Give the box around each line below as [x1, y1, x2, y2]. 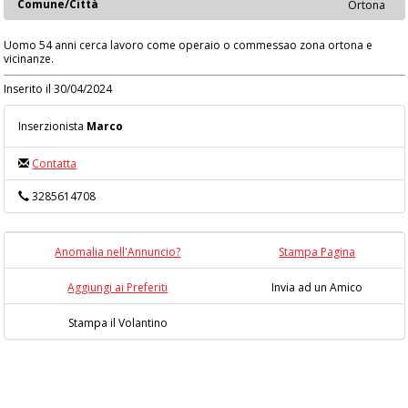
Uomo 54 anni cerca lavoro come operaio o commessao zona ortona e [4, 37, 373, 53]
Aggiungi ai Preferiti [67, 280, 168, 295]
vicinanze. [4, 51, 55, 66]
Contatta [32, 156, 77, 171]
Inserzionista [18, 118, 87, 134]
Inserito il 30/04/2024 [4, 81, 113, 97]
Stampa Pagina [279, 244, 356, 260]
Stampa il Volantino [67, 315, 168, 331]
